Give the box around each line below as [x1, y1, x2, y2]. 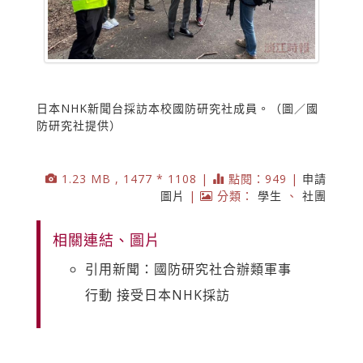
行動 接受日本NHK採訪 [85, 286, 230, 305]
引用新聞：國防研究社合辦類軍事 [85, 260, 292, 279]
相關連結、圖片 [53, 230, 160, 250]
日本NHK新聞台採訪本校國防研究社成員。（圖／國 [36, 100, 318, 117]
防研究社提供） [36, 117, 122, 134]
